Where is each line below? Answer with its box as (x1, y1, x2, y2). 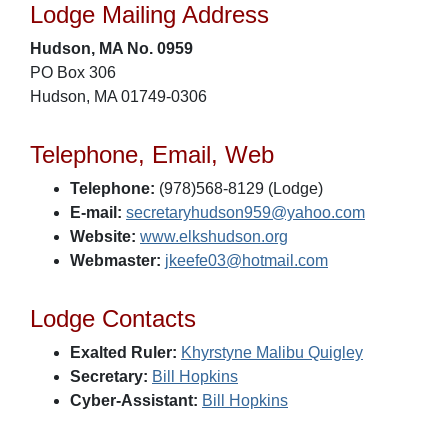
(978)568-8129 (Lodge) (155, 180, 323, 197)
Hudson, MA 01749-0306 (30, 88, 207, 105)
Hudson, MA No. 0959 (30, 40, 193, 57)
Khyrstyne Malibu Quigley (181, 344, 363, 361)
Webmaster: (70, 252, 161, 269)
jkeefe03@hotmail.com (165, 252, 328, 269)
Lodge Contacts (30, 305, 196, 332)
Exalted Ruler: (70, 344, 177, 361)
